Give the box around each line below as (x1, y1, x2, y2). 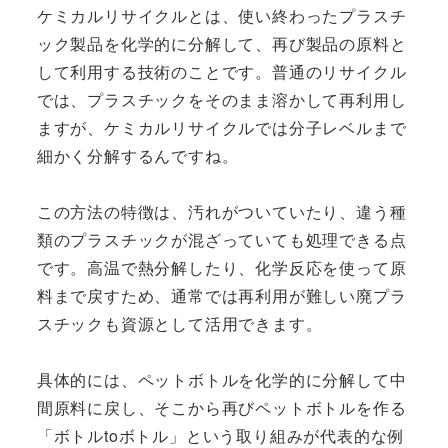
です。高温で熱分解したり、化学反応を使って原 (36, 255, 407, 279)
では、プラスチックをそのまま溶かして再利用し (36, 87, 407, 111)
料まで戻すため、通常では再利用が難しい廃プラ (36, 283, 407, 307)
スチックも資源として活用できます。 (36, 311, 323, 335)
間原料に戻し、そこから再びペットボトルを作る (36, 395, 407, 419)
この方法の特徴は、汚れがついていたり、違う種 (36, 199, 407, 223)
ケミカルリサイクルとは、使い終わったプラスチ (36, 3, 407, 27)
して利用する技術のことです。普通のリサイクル (36, 59, 407, 83)
